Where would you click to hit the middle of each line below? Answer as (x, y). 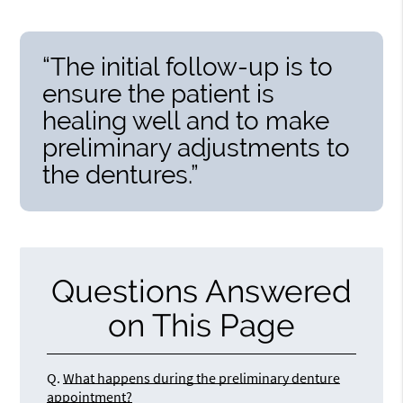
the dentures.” (121, 175)
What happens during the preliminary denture (202, 377)
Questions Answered (201, 291)
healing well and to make (186, 121)
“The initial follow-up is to (188, 67)
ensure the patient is (159, 94)
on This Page (201, 325)
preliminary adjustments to (197, 148)
